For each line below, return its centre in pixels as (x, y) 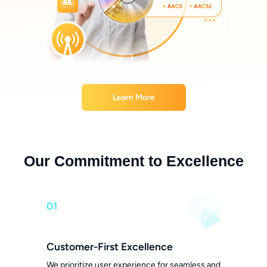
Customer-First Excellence (109, 246)
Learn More (133, 97)
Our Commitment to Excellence (133, 162)
